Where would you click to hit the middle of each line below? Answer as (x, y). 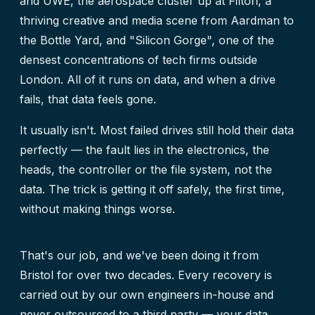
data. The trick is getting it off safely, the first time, (152, 189)
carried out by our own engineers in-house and (147, 295)
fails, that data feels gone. (88, 99)
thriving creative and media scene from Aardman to (157, 20)
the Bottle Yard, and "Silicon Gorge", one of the (147, 40)
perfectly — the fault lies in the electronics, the (144, 150)
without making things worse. (97, 209)
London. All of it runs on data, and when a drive (148, 79)
